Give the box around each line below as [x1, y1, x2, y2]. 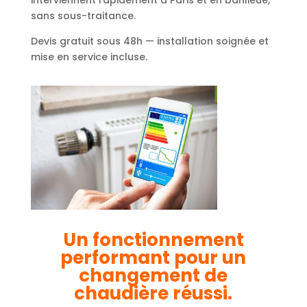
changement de [79, 262, 228, 288]
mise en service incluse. [30, 49, 147, 64]
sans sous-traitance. [30, 8, 136, 23]
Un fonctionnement [62, 227, 244, 252]
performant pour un [60, 245, 247, 270]
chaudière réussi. [74, 280, 233, 306]
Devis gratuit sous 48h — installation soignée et [30, 34, 269, 48]
